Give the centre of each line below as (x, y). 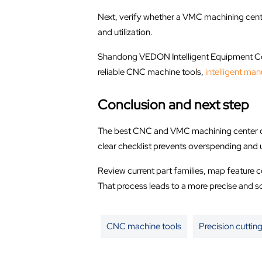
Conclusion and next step (173, 104)
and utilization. (125, 32)
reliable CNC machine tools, (151, 72)
